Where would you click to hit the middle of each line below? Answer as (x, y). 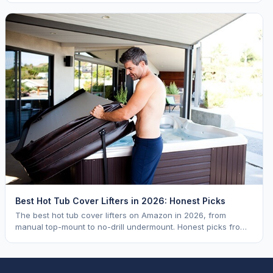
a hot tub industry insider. (63, 238)
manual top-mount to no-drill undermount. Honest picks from (131, 226)
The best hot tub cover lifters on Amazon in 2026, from (121, 215)
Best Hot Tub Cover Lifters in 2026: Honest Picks (120, 200)
